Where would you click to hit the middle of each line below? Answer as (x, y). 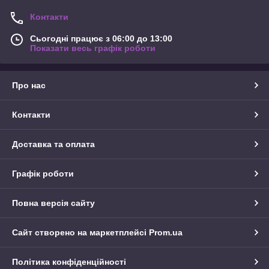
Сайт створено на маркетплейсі (80, 233)
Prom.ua (166, 233)
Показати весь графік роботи (93, 48)
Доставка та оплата (53, 144)
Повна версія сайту (53, 203)
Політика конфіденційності (69, 262)
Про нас (29, 86)
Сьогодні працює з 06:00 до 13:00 (101, 39)
